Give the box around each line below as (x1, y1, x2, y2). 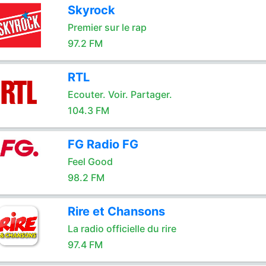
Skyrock (67, 3, 115, 17)
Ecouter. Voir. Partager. (67, 88, 172, 100)
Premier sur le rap (67, 21, 147, 33)
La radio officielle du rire (67, 223, 176, 235)
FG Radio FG (67, 137, 138, 151)
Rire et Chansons (67, 204, 165, 218)
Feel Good (67, 156, 113, 167)
